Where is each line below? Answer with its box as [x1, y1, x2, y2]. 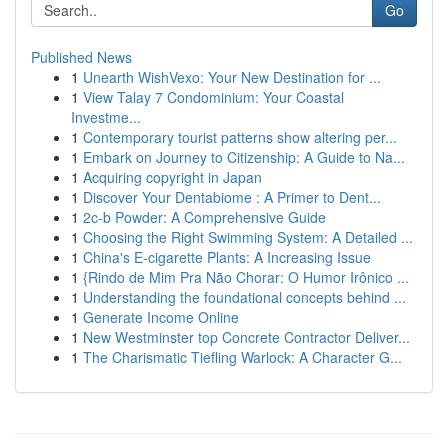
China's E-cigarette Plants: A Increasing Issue [83, 247, 371, 267]
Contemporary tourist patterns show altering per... [83, 127, 397, 147]
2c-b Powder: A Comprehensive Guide [83, 207, 326, 227]
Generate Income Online [83, 307, 239, 327]
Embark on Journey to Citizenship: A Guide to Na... [83, 147, 405, 167]
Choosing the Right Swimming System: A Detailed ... [83, 227, 413, 247]
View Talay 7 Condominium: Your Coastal [83, 87, 344, 107]
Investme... [71, 107, 141, 127]
